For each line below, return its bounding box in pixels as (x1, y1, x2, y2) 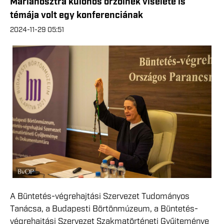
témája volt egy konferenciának (10, 9, 143, 21)
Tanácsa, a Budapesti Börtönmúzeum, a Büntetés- (10, 203, 198, 215)
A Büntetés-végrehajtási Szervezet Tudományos (10, 191, 189, 202)
